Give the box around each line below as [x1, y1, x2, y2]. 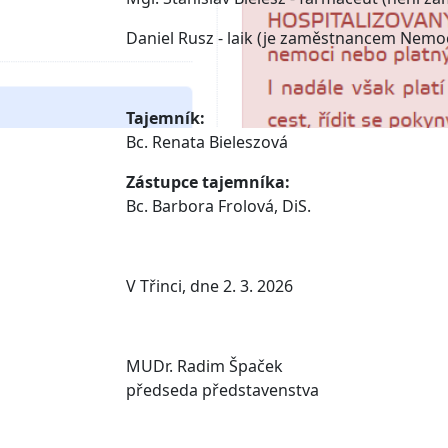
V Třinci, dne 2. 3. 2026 [126, 275, 309, 297]
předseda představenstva [126, 379, 319, 401]
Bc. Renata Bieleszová [126, 131, 288, 153]
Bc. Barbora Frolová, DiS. [126, 195, 311, 217]
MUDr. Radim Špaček [126, 355, 283, 377]
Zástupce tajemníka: [126, 171, 290, 193]
